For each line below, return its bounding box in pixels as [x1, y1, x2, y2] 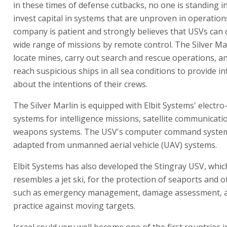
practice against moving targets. [13, 200, 135, 211]
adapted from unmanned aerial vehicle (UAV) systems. [13, 139, 217, 150]
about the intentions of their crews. [13, 79, 147, 90]
